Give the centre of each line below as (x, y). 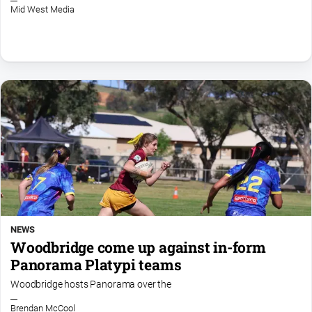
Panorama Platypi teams (96, 264)
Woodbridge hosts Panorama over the (91, 285)
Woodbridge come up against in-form (138, 247)
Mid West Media (42, 10)
